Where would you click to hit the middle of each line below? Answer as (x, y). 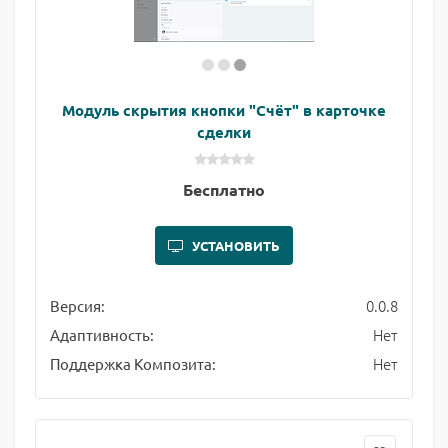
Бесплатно (224, 189)
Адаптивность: (102, 334)
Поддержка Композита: (133, 363)
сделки (224, 132)
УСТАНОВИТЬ (236, 245)
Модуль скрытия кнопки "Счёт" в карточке (224, 110)
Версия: (77, 305)
